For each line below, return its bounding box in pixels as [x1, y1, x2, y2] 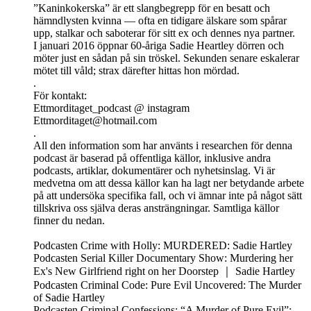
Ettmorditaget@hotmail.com [33, 115, 157, 127]
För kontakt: [33, 90, 87, 102]
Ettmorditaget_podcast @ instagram [33, 102, 190, 115]
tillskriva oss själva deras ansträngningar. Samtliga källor [33, 202, 279, 215]
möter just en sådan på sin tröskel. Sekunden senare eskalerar [33, 52, 299, 65]
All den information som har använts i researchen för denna [33, 140, 292, 152]
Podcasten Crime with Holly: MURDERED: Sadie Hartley [33, 239, 292, 252]
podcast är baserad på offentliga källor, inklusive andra [33, 152, 271, 165]
